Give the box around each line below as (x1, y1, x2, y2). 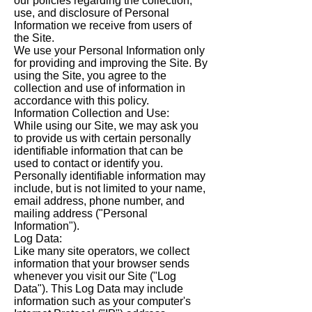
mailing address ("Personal (14, 208, 148, 220)
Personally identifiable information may (14, 170, 205, 182)
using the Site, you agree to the (14, 70, 166, 82)
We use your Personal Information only (14, 45, 205, 57)
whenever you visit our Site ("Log (14, 270, 176, 283)
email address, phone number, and (14, 195, 185, 208)
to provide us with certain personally (14, 132, 191, 145)
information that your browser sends (14, 258, 189, 270)
